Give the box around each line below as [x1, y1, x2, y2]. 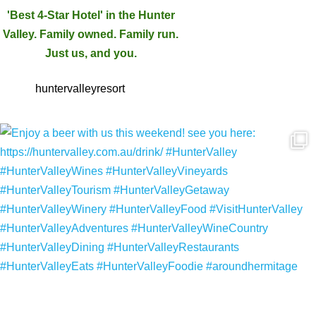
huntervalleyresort [35, 83, 125, 95]
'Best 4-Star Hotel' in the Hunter [6, 9, 175, 22]
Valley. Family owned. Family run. [3, 28, 179, 41]
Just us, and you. [44, 47, 137, 60]
